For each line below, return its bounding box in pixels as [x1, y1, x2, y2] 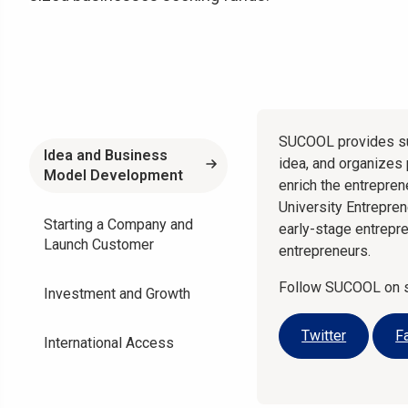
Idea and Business [44, 147, 168, 164]
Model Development [44, 167, 183, 184]
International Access [44, 334, 174, 352]
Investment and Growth [44, 285, 190, 302]
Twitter [301, 327, 347, 344]
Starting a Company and [44, 216, 193, 233]
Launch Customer [44, 236, 154, 253]
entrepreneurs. [279, 242, 372, 260]
